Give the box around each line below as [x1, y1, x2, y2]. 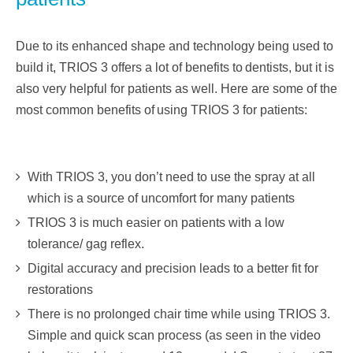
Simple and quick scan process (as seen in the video [28, 329, 321, 343]
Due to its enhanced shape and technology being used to [16, 39, 333, 54]
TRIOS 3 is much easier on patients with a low [28, 216, 284, 230]
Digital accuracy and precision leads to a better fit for [28, 262, 318, 276]
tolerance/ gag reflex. [28, 237, 144, 251]
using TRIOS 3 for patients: [157, 103, 307, 117]
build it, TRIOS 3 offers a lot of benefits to [16, 61, 243, 75]
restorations [28, 283, 93, 297]
